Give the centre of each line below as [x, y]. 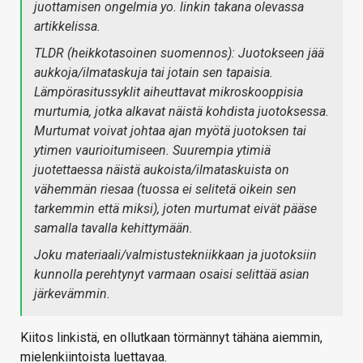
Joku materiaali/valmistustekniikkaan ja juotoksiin [175, 255]
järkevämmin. [72, 294]
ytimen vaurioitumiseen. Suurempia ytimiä [152, 151]
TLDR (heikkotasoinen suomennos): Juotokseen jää [179, 53]
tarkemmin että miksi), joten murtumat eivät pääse [175, 209]
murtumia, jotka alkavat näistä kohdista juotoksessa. [181, 112]
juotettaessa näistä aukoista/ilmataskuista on [162, 170]
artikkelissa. [67, 27]
